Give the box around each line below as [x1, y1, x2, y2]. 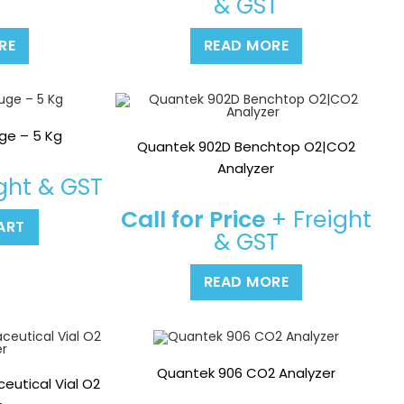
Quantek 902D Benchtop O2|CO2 [136, 137, 355, 157]
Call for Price [120, 204, 265, 236]
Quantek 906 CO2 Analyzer [156, 363, 335, 382]
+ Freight [264, 204, 372, 236]
